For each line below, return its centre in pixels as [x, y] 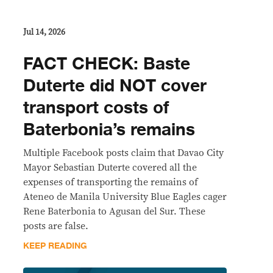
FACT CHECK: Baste [107, 64]
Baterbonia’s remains [109, 129]
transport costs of [96, 108]
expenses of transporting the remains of [111, 182]
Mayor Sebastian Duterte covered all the [110, 167]
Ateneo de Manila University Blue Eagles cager [125, 197]
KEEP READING [55, 246]
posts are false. [56, 226]
